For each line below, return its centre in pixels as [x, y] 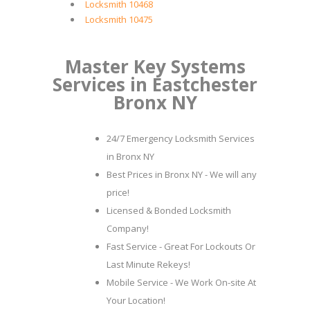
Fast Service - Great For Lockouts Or [181, 246]
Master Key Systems [155, 66]
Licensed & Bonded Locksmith [169, 210]
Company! [128, 228]
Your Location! [136, 300]
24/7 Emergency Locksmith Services [181, 138]
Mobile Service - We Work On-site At [181, 282]
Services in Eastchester [155, 84]
